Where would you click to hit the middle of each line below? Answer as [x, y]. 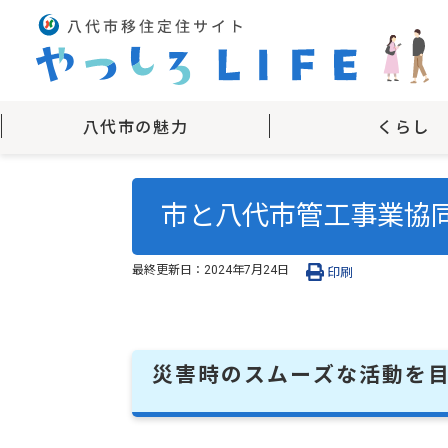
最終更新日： [168, 269]
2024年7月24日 [246, 269]
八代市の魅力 [135, 127]
